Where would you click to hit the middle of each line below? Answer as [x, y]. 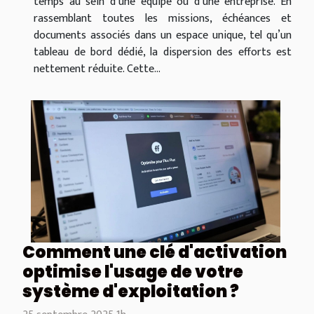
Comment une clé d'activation [155, 252]
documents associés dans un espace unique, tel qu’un [163, 35]
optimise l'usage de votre [133, 272]
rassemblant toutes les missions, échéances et [163, 18]
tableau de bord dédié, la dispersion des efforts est [163, 52]
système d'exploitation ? [131, 292]
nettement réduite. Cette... [97, 69]
